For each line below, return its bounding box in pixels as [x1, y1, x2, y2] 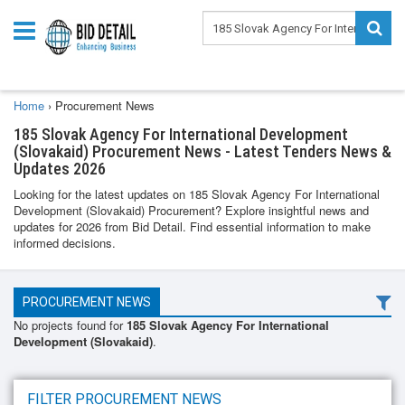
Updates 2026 [14, 159, 106, 178]
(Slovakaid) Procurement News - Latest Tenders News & [14, 142, 391, 161]
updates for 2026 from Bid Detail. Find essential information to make [14, 218, 371, 235]
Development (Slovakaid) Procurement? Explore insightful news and [14, 202, 369, 219]
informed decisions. [14, 234, 116, 251]
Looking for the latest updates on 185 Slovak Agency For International [14, 185, 380, 202]
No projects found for [14, 316, 123, 334]
